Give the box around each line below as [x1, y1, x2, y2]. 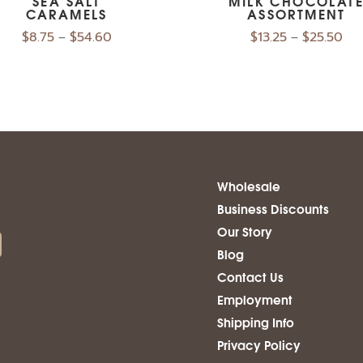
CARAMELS [25, 2, 108, 23]
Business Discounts [216, 199, 329, 219]
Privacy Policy [216, 335, 301, 355]
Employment [216, 289, 293, 310]
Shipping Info [216, 312, 294, 332]
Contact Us [216, 267, 284, 287]
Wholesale [216, 176, 280, 196]
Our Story [216, 221, 272, 241]
